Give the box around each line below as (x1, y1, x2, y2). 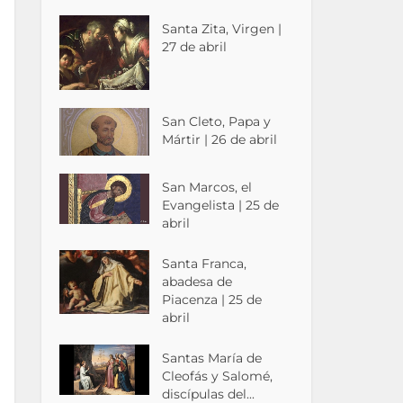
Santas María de (162, 349, 263, 366)
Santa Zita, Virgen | (162, 20, 282, 37)
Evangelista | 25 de (162, 196, 280, 213)
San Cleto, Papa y (162, 112, 272, 130)
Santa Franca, (162, 255, 247, 272)
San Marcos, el (162, 178, 253, 195)
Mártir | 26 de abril (162, 130, 278, 148)
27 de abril (162, 38, 228, 55)
